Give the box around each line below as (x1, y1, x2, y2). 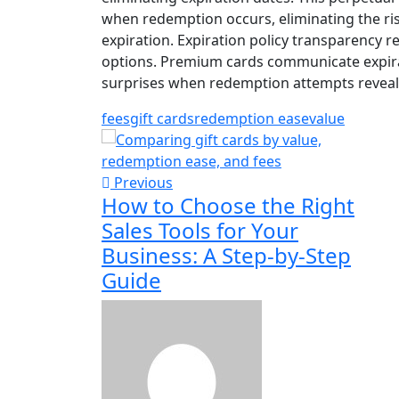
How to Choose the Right (102, 191, 354, 221)
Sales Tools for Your (102, 216, 298, 246)
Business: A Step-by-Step (102, 240, 351, 271)
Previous (110, 173, 173, 193)
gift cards (130, 109, 194, 129)
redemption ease (194, 109, 309, 129)
